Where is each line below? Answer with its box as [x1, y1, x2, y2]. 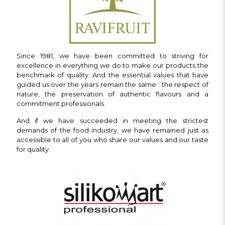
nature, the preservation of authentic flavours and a [17, 89, 208, 98]
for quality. [17, 145, 50, 153]
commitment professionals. [17, 99, 105, 107]
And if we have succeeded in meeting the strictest [17, 116, 208, 125]
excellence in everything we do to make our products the [17, 61, 208, 69]
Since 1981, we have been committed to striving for [17, 51, 208, 60]
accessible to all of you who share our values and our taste [17, 135, 208, 144]
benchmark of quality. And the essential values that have [17, 70, 208, 79]
